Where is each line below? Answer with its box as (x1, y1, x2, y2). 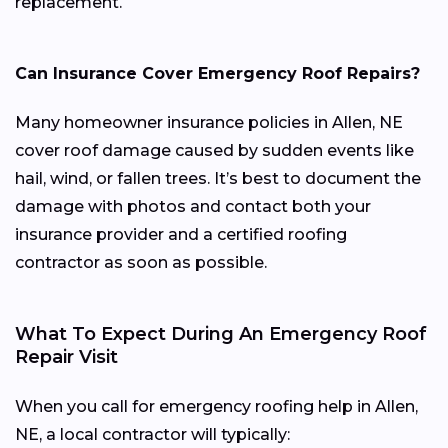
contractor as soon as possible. (15, 252, 267, 272)
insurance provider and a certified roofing (15, 224, 347, 244)
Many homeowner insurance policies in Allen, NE (15, 112, 403, 132)
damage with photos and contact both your (15, 196, 371, 216)
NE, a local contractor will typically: (15, 424, 290, 444)
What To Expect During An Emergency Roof (15, 322, 427, 345)
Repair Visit (15, 345, 118, 368)
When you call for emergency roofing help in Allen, (15, 396, 418, 416)
